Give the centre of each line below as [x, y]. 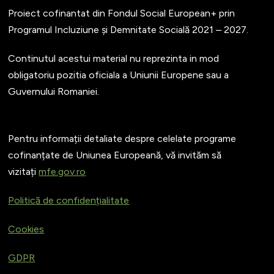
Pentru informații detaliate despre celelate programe [122, 138]
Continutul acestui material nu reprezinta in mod [114, 58]
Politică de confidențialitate [69, 200]
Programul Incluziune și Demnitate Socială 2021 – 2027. [128, 29]
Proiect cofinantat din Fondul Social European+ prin [122, 13]
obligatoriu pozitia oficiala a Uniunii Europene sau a [119, 75]
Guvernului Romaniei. [54, 91]
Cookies [26, 229]
